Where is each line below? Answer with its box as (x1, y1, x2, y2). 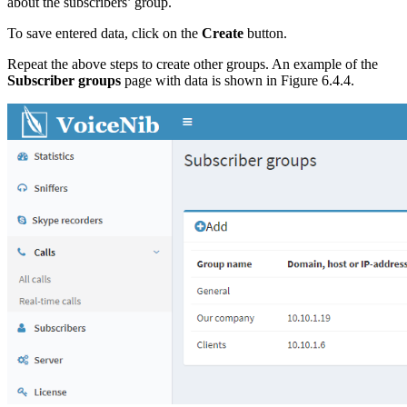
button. (243, 25, 287, 41)
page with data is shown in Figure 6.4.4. (121, 72, 354, 88)
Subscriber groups (7, 72, 121, 88)
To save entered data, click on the (7, 25, 202, 41)
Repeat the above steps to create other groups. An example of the (7, 55, 378, 72)
